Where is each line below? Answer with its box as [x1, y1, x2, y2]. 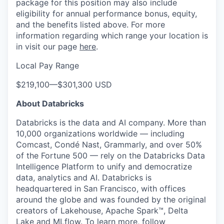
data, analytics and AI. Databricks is [16, 172, 151, 182]
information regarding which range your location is [16, 30, 208, 40]
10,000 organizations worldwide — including [16, 128, 184, 138]
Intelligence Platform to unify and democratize [16, 161, 192, 171]
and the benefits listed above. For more [16, 19, 165, 29]
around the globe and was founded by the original [16, 194, 206, 204]
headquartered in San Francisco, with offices [16, 183, 185, 193]
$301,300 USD [57, 79, 112, 89]
